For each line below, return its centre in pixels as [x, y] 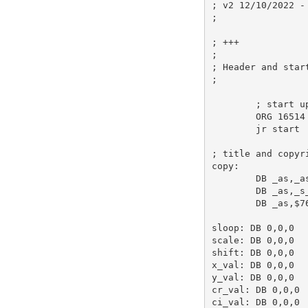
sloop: [228, 228]
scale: [228, 240]
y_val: [228, 277]
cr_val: [231, 289]
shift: [228, 252]
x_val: [228, 265]
